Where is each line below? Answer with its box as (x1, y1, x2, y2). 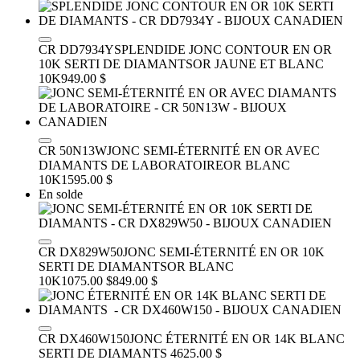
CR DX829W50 (39, 244, 123, 259)
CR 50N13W (39, 143, 107, 157)
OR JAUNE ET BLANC (193, 56, 324, 71)
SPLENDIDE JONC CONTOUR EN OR (114, 42, 332, 56)
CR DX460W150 (39, 331, 129, 346)
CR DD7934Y (39, 42, 114, 56)
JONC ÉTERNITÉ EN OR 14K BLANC (129, 331, 345, 346)
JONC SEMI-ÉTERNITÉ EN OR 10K (123, 244, 325, 259)
